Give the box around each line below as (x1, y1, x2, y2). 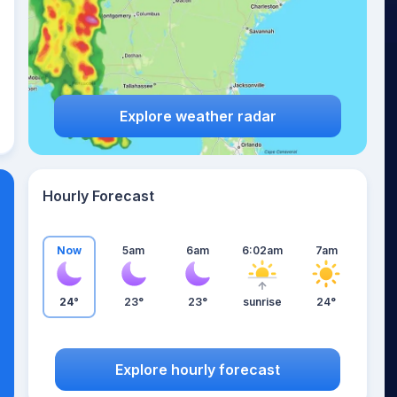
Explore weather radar (119, 106, 276, 125)
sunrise (242, 295, 282, 308)
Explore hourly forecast (115, 360, 280, 378)
